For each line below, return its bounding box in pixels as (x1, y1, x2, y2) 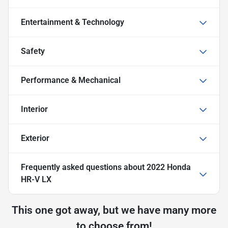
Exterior (21, 133, 49, 143)
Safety (21, 46, 45, 56)
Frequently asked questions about (21, 162, 147, 172)
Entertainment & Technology (21, 17, 124, 27)
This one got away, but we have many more (12, 204, 216, 216)
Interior (21, 104, 48, 114)
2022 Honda (147, 162, 191, 172)
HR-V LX (21, 175, 51, 184)
